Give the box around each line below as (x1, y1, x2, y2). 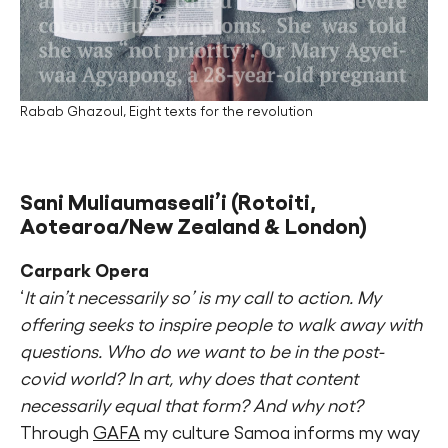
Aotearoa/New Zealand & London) (20, 213, 367, 238)
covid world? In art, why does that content (20, 368, 358, 389)
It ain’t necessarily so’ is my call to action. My (24, 287, 381, 308)
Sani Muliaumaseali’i (20, 189, 231, 214)
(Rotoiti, (231, 189, 316, 214)
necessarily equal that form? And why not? (20, 395, 363, 416)
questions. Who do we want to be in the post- (20, 341, 384, 362)
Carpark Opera (20, 260, 149, 281)
